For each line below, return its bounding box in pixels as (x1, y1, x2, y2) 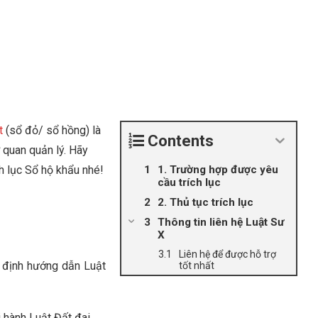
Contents (147, 132, 214, 150)
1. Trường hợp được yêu (157, 163, 278, 176)
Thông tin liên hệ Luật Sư (157, 216, 284, 229)
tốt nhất (178, 260, 214, 271)
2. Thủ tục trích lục (157, 196, 253, 209)
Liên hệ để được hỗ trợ (178, 248, 276, 260)
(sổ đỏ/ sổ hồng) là (3, 124, 101, 137)
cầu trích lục (157, 176, 221, 189)
